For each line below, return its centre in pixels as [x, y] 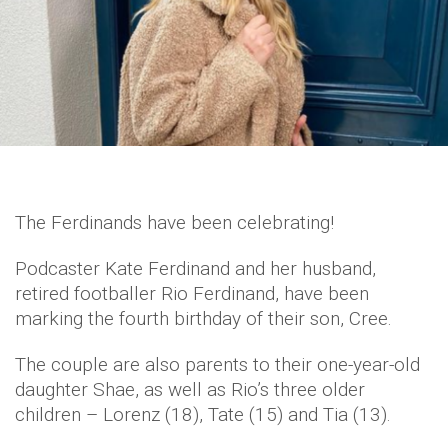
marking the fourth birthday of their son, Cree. [203, 318]
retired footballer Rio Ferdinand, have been [192, 293]
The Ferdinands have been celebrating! [174, 222]
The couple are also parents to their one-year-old [217, 364]
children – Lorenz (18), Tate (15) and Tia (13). [203, 414]
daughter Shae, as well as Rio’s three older [190, 389]
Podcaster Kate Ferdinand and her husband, [195, 268]
